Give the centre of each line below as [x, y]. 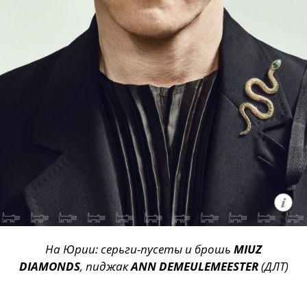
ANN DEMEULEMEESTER [196, 267]
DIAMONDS [49, 267]
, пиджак [105, 267]
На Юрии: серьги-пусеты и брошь [139, 249]
